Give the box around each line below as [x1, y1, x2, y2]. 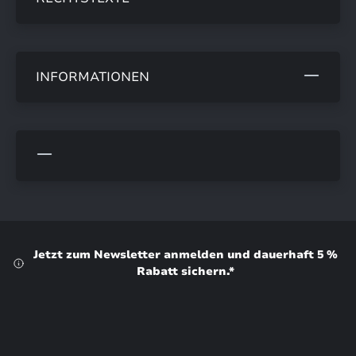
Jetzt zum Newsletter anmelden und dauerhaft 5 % [33, 247, 339, 263]
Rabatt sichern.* [137, 264, 235, 280]
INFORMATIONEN [36, 68, 149, 87]
